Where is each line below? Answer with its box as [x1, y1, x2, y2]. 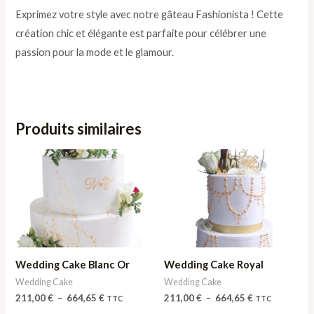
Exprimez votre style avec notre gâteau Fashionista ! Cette [15, 8, 284, 20]
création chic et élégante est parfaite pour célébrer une [15, 27, 267, 39]
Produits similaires [15, 118, 142, 138]
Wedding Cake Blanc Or [15, 259, 130, 271]
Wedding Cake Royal [164, 259, 264, 271]
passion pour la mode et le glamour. [15, 46, 175, 58]
